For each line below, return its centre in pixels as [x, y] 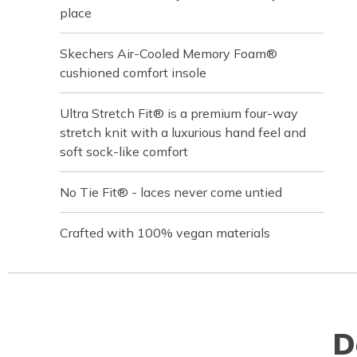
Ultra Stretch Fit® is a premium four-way [179, 113]
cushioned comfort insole [133, 72]
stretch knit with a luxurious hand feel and [183, 132]
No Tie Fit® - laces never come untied [171, 192]
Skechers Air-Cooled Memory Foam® [169, 53]
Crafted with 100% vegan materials [165, 232]
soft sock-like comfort [124, 151]
